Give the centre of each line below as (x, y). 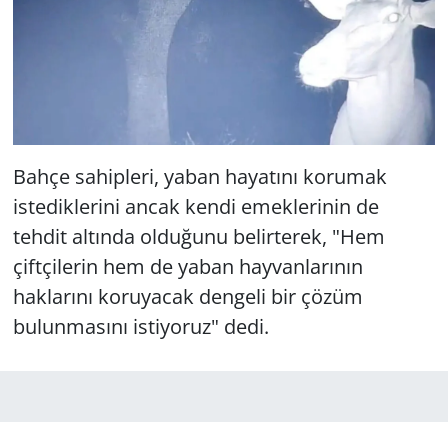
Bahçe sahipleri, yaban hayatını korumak (199, 176)
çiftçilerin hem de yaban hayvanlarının (187, 266)
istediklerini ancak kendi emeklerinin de (195, 206)
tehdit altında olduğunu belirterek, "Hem (198, 236)
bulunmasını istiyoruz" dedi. (140, 326)
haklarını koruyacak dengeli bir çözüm (187, 296)
